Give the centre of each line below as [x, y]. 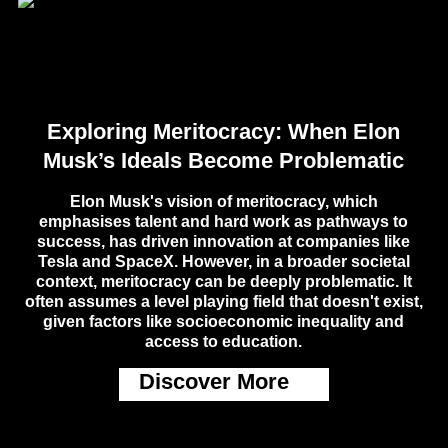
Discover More [213, 382]
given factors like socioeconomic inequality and [224, 321]
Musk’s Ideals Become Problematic [224, 160]
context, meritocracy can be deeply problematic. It [223, 281]
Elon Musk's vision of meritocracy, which [223, 201]
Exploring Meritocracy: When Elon [224, 131]
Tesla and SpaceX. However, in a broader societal [223, 261]
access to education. [224, 341]
